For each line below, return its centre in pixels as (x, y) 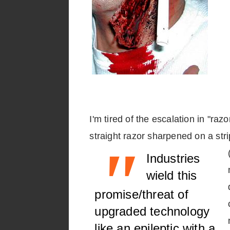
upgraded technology (152, 211)
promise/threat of (141, 194)
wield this (171, 175)
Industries (173, 158)
